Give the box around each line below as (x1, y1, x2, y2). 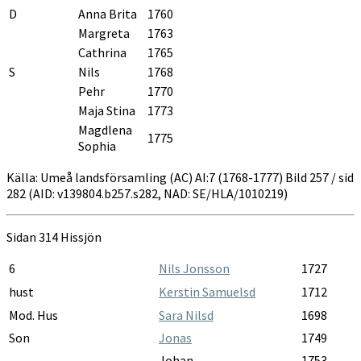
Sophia (78, 137, 116, 154)
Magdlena (78, 121, 132, 138)
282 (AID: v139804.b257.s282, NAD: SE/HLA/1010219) (6, 185, 288, 201)
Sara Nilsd (159, 306, 214, 323)
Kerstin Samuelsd (159, 283, 255, 300)
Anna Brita (78, 5, 137, 22)
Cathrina (78, 44, 127, 60)
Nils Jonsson (159, 259, 230, 276)
